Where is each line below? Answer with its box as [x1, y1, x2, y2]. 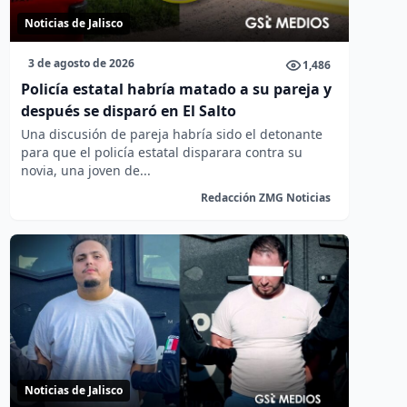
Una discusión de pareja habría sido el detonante [20, 125, 323, 143]
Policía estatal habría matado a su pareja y [20, 79, 332, 99]
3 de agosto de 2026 [27, 55, 134, 71]
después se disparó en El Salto [20, 101, 236, 121]
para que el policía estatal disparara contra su [20, 144, 303, 161]
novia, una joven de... [20, 162, 151, 179]
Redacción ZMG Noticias [200, 190, 331, 205]
